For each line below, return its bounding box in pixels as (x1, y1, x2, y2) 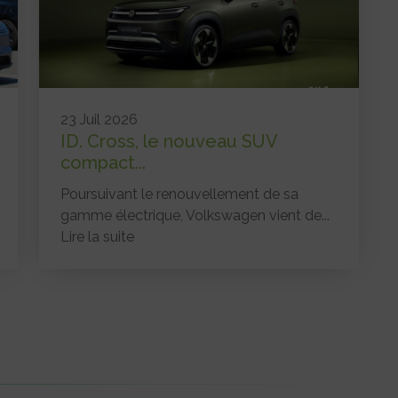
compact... (60, 151, 147, 173)
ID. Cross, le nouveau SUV (60, 130, 278, 152)
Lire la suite (60, 227, 135, 245)
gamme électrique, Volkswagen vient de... (60, 206, 330, 224)
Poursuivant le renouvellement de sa (60, 185, 299, 203)
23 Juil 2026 (60, 110, 139, 128)
